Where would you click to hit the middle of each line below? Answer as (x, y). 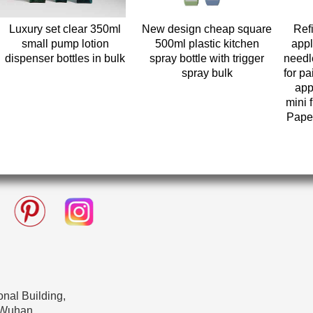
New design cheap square (207, 29)
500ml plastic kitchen (207, 44)
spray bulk (207, 73)
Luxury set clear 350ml (65, 29)
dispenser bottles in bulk (65, 58)
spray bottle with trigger (207, 58)
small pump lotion (65, 44)
